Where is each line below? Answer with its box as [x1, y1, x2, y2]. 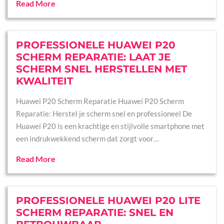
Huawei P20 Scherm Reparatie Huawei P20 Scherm [16, 96, 184, 105]
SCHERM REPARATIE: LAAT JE [16, 51, 170, 63]
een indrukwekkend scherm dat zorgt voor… [16, 134, 159, 143]
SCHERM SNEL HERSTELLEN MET [16, 63, 187, 75]
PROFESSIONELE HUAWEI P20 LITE [16, 194, 200, 206]
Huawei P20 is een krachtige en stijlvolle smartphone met [16, 121, 204, 130]
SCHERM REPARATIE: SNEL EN [16, 206, 173, 218]
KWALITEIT [16, 75, 73, 87]
